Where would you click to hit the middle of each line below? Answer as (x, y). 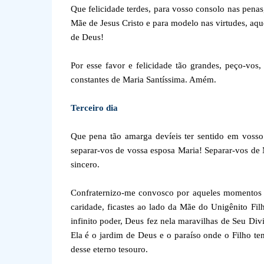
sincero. (85, 164)
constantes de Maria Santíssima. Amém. (143, 80)
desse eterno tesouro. (109, 249)
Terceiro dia (94, 108)
